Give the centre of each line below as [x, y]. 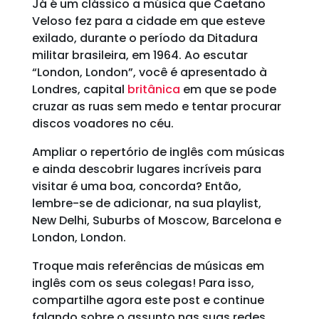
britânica [152, 89]
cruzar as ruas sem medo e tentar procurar [156, 106]
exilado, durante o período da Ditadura [145, 38]
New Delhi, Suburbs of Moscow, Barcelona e [156, 220]
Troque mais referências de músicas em [148, 266]
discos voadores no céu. [103, 124]
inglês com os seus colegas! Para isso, [143, 283]
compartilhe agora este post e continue [148, 300]
